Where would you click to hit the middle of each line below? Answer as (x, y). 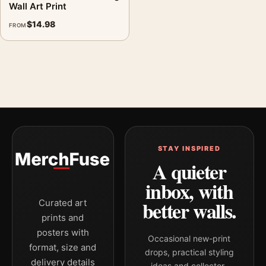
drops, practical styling (189, 252)
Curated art (63, 203)
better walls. (189, 211)
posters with (63, 232)
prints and (63, 218)
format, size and (63, 247)
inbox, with (189, 191)
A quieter (189, 172)
